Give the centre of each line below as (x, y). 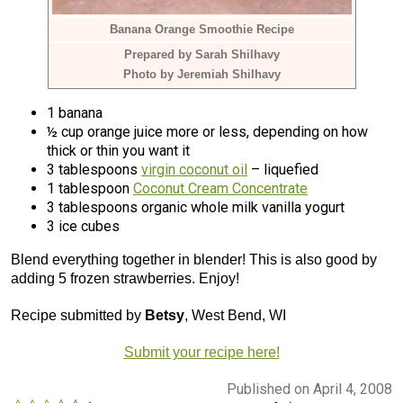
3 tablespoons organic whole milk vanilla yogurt (196, 207)
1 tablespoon (90, 188)
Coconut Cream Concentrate (220, 188)
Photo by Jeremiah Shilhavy (201, 74)
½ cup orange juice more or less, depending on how (207, 132)
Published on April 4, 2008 (309, 389)
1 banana (75, 113)
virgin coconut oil (194, 170)
